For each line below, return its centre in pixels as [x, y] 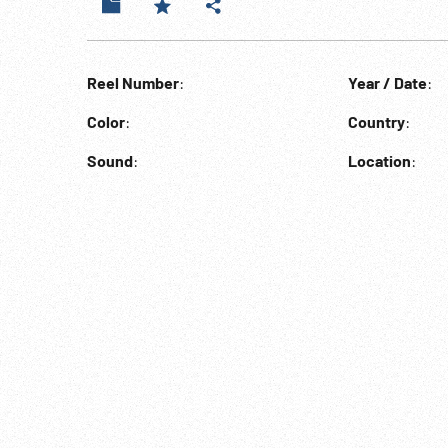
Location [379, 160]
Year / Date [387, 82]
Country [376, 121]
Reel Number [133, 82]
